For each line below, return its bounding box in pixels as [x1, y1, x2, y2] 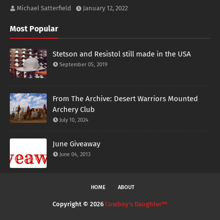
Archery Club [53, 105, 95, 114]
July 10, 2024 [59, 117, 88, 123]
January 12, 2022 [83, 4, 128, 12]
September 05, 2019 [59, 61, 108, 68]
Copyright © [53, 200, 90, 208]
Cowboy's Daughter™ [105, 200, 167, 208]
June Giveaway [53, 139, 100, 148]
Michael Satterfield [17, 4, 71, 12]
